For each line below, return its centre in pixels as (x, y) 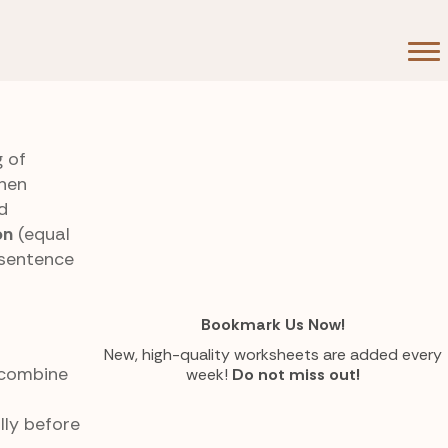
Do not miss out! (296, 375)
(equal (41, 233)
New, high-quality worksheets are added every (273, 355)
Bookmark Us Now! (273, 324)
